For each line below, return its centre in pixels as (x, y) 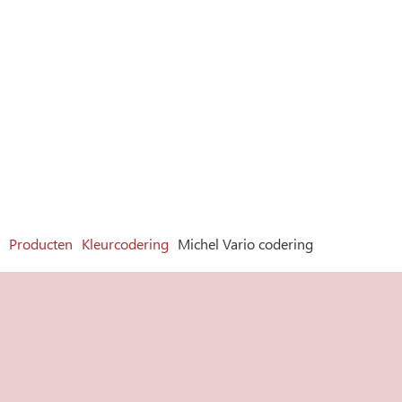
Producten (41, 244)
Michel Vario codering (245, 244)
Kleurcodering (125, 244)
